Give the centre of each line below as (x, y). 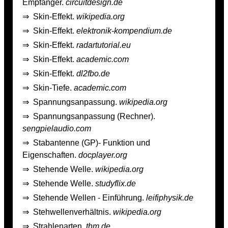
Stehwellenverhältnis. (73, 212)
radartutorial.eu (104, 45)
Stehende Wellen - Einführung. (90, 197)
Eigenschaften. (50, 155)
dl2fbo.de (93, 73)
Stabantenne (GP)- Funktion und (92, 142)
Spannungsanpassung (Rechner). (94, 116)
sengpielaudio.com (57, 128)
